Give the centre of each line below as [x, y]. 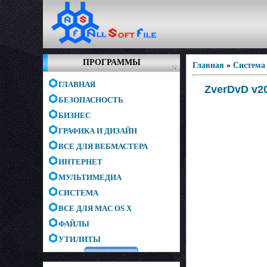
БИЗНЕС [74, 115]
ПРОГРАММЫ [111, 62]
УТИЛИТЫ [80, 239]
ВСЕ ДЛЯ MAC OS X [95, 208]
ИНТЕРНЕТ [80, 162]
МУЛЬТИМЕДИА [90, 177]
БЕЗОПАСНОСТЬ [91, 100]
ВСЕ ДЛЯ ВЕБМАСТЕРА [103, 146]
